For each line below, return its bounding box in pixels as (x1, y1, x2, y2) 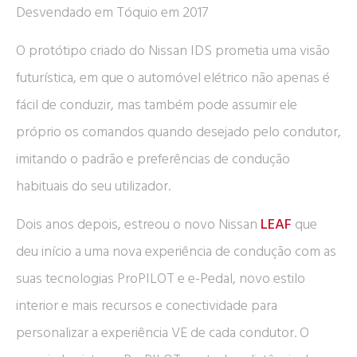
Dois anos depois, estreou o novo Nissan (16, 214, 261, 235)
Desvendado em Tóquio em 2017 (16, 2, 208, 22)
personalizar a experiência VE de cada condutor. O (16, 323, 309, 343)
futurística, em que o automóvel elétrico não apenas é (16, 68, 330, 88)
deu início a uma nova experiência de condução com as (16, 241, 336, 262)
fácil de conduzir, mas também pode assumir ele (16, 95, 297, 115)
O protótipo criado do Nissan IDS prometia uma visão (16, 41, 330, 61)
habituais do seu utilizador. (16, 176, 171, 196)
